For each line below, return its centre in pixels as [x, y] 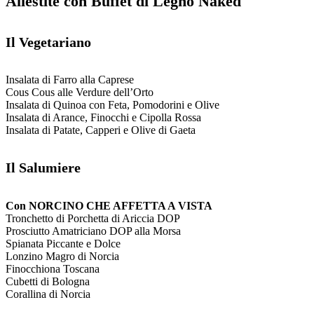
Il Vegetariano [48, 42]
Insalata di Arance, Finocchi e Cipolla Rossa [103, 117]
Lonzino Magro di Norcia [62, 256]
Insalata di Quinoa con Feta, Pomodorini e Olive [112, 104]
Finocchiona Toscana [53, 268]
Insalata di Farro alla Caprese [70, 79]
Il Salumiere [43, 168]
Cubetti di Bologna [48, 281]
